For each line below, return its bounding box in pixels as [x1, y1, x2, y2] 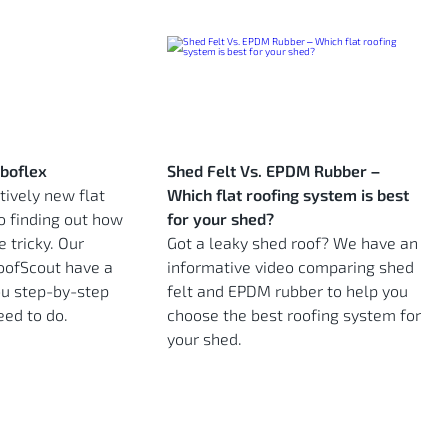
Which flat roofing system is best [167, 185, 409, 205]
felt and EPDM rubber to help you [167, 281, 408, 301]
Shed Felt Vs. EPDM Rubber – [167, 161, 380, 181]
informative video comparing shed [167, 257, 414, 277]
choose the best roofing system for [167, 305, 421, 325]
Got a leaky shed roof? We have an [167, 233, 418, 253]
